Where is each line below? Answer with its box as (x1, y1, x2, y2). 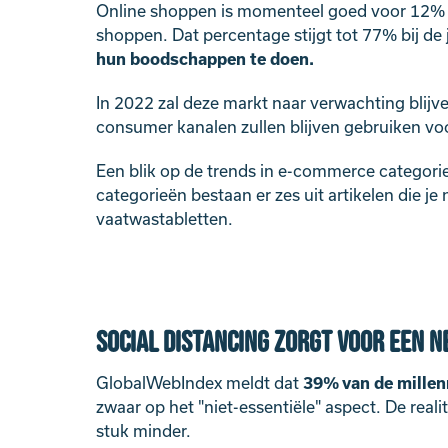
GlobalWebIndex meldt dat (96, 373, 303, 393)
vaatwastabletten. (96, 209, 233, 229)
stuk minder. (96, 421, 191, 441)
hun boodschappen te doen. (96, 49, 314, 69)
